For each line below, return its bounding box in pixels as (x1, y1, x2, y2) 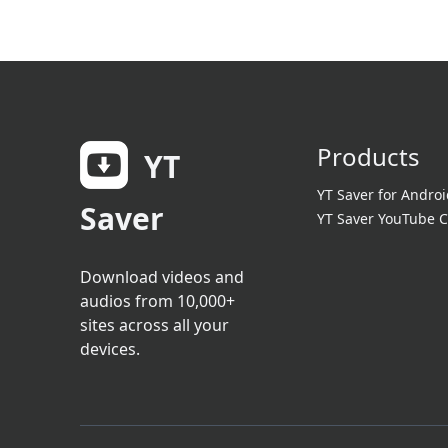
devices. (80, 338, 140, 360)
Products (316, 140, 420, 173)
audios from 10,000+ (80, 290, 235, 312)
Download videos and (80, 266, 244, 288)
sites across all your (80, 314, 229, 336)
